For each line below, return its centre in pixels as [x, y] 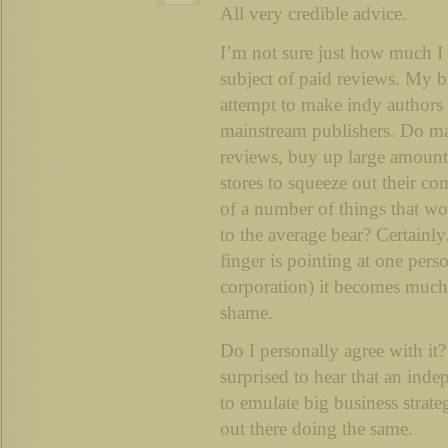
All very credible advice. [313, 13]
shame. [246, 312]
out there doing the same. [316, 429]
